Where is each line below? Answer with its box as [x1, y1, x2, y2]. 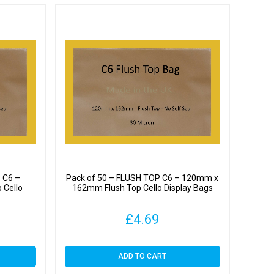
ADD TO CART [118, 251, 167, 261]
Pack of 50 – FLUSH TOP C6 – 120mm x [66, 173, 219, 183]
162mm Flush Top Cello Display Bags [72, 183, 213, 193]
